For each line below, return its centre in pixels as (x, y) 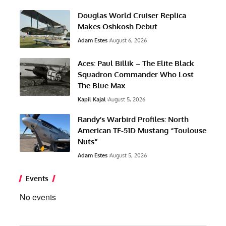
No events (38, 197)
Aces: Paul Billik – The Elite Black (136, 63)
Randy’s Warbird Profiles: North (133, 119)
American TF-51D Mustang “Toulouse (142, 130)
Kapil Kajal (92, 99)
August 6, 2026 (128, 40)
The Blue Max (101, 85)
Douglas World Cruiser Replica (132, 15)
